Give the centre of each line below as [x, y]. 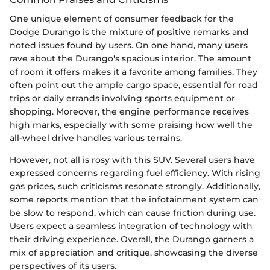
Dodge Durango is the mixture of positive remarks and [129, 32]
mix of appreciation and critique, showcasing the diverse [134, 253]
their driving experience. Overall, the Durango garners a [132, 240]
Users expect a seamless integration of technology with [131, 226]
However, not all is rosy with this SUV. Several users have [132, 160]
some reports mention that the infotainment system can [134, 200]
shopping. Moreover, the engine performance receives [129, 112]
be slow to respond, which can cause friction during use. [133, 213]
